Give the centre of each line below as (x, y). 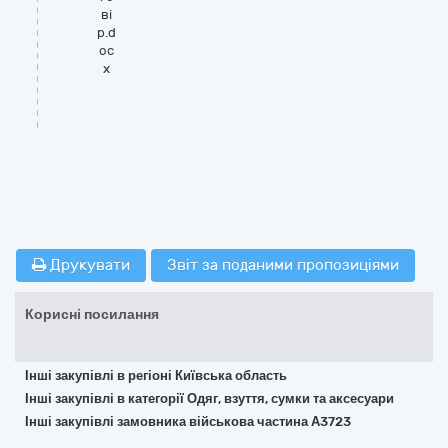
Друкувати (88, 265)
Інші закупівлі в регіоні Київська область (156, 375)
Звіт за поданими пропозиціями (283, 265)
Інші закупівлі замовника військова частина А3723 (188, 421)
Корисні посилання (92, 314)
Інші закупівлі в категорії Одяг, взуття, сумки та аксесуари (209, 398)
